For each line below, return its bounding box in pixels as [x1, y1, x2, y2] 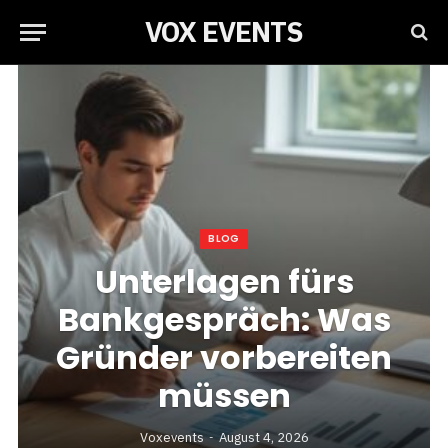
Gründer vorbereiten [56, 335, 392, 380]
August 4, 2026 [218, 429, 309, 446]
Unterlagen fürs [94, 259, 354, 304]
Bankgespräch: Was [57, 297, 391, 342]
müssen [157, 373, 291, 418]
